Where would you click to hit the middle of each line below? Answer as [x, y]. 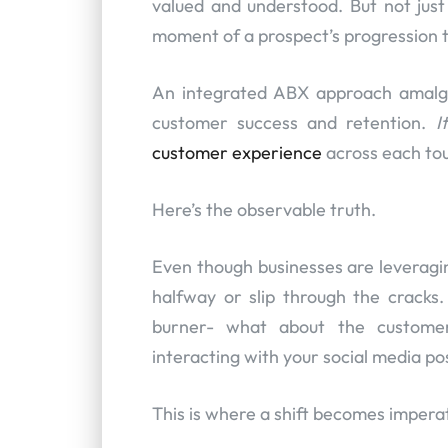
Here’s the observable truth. [264, 209]
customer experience [237, 152]
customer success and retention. [294, 122]
